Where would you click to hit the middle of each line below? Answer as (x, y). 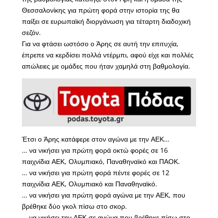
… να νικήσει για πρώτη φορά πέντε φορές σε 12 (95, 173)
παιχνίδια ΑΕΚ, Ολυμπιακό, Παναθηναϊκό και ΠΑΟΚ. (101, 161)
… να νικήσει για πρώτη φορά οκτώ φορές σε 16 (95, 150)
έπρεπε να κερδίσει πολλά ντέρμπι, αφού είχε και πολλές (108, 55)
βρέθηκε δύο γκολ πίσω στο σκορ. (74, 206)
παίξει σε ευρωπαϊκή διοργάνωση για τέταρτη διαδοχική (106, 21)
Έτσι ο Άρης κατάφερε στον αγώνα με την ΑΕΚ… (95, 139)
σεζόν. (31, 33)
